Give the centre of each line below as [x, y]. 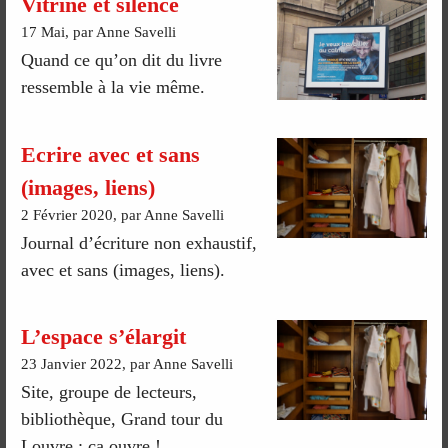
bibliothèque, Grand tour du [122, 419]
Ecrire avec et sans [111, 155]
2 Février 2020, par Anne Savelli [123, 215]
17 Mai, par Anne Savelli [99, 31]
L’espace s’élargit [104, 337]
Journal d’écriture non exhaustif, [139, 242]
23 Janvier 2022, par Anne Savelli [127, 364]
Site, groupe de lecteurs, [109, 392]
